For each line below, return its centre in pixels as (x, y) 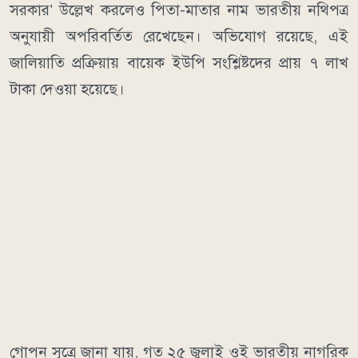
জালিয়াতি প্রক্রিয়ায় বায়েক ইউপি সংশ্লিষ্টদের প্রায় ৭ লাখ (179, 62)
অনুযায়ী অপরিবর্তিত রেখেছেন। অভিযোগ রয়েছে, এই (179, 36)
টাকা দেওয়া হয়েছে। (67, 89)
